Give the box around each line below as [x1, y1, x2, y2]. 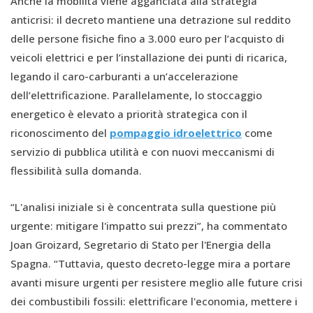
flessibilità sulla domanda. [10, 163, 142, 177]
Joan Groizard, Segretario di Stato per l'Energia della [10, 237, 271, 252]
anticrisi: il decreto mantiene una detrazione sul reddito [10, 12, 291, 27]
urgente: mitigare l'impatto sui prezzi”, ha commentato [10, 218, 287, 233]
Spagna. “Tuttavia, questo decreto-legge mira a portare [10, 256, 291, 270]
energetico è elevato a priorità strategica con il [10, 106, 247, 121]
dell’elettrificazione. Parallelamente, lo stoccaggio [10, 87, 262, 102]
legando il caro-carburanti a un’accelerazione [10, 68, 238, 83]
